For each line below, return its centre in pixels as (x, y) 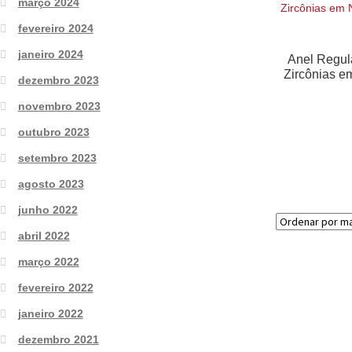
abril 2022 (44, 235)
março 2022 (48, 261)
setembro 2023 (57, 158)
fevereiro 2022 (55, 287)
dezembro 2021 (58, 339)
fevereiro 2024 (55, 28)
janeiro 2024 (50, 54)
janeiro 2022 (50, 313)
